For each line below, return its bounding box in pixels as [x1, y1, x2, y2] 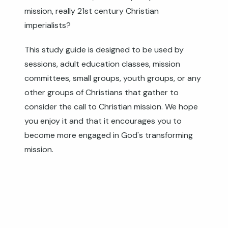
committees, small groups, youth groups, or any [24, 73, 201, 83]
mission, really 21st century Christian [24, 6, 159, 16]
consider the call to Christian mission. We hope [24, 101, 198, 112]
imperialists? [24, 20, 71, 31]
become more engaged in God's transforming [24, 130, 193, 140]
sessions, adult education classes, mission [24, 59, 180, 69]
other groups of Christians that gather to [24, 87, 179, 98]
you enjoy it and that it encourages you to [24, 116, 182, 126]
